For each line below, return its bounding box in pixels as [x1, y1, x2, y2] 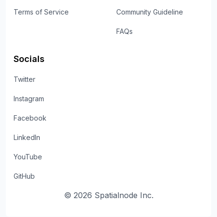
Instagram [14, 94, 44, 103]
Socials [14, 54, 45, 64]
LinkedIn [14, 133, 40, 141]
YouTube [14, 153, 42, 161]
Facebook [14, 114, 46, 122]
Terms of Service [14, 8, 69, 16]
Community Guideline [116, 8, 183, 16]
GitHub [14, 172, 35, 180]
